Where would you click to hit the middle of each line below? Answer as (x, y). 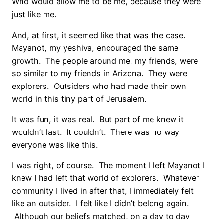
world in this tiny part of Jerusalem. (79, 99)
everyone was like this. (55, 144)
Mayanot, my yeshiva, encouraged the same (95, 48)
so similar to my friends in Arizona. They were (99, 73)
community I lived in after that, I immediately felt (103, 191)
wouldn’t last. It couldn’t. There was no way (96, 132)
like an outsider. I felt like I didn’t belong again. (100, 204)
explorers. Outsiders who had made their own (99, 86)
